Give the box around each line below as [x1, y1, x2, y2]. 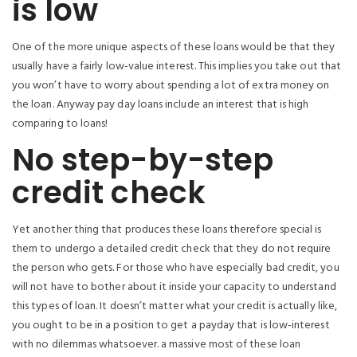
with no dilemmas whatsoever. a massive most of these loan [12, 335, 300, 354]
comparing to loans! [12, 115, 108, 133]
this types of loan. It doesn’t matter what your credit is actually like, [12, 297, 338, 316]
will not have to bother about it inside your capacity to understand [12, 278, 336, 296]
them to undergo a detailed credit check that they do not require [12, 240, 331, 258]
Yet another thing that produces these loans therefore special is [12, 221, 322, 239]
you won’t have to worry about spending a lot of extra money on [12, 76, 330, 95]
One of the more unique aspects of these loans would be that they [12, 38, 335, 57]
